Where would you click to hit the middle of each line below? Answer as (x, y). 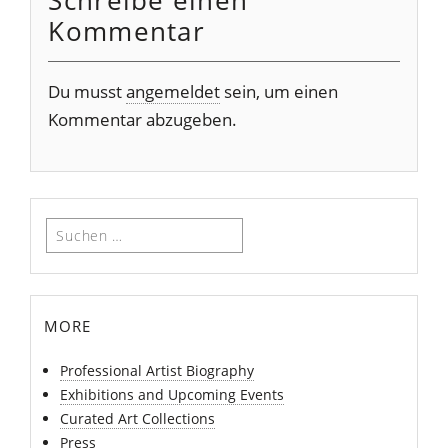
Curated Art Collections (138, 418)
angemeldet (173, 92)
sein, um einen (279, 92)
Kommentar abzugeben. (143, 120)
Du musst (87, 92)
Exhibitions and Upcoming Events (172, 394)
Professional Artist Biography (157, 370)
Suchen (69, 228)
